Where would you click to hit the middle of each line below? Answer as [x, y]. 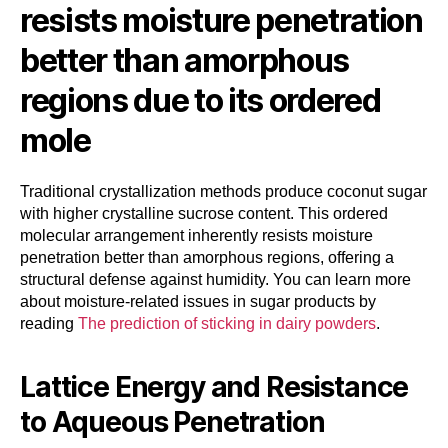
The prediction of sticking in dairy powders [227, 323]
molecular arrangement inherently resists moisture [196, 235]
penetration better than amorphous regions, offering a [207, 257]
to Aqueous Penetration [172, 421]
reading [49, 323]
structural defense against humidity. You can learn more [215, 279]
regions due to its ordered [200, 100]
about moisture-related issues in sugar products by [198, 301]
